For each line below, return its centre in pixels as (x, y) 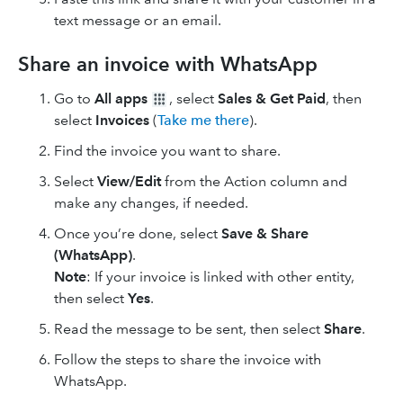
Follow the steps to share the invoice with (188, 360)
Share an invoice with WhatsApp (168, 65)
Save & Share (265, 234)
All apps (121, 99)
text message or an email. (138, 21)
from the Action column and (254, 182)
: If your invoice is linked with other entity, (220, 277)
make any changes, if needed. (151, 203)
